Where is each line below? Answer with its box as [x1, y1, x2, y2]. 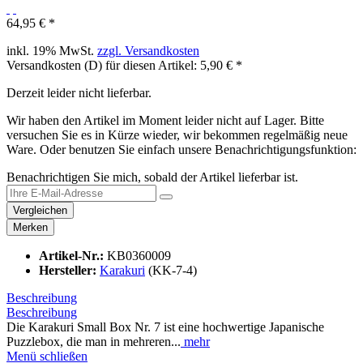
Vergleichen [13, 204, 67, 217]
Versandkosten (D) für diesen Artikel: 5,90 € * [6, 58, 242, 73]
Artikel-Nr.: [39, 249, 107, 263]
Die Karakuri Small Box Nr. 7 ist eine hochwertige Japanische [6, 320, 324, 335]
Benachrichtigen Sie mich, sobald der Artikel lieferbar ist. [6, 170, 298, 185]
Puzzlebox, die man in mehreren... [6, 335, 181, 349]
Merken [13, 221, 48, 234]
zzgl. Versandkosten [97, 44, 199, 58]
